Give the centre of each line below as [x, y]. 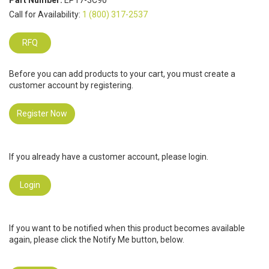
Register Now [42, 114]
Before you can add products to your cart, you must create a [122, 74]
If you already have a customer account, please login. [109, 157]
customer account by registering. [71, 86]
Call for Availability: [46, 15]
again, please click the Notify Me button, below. [97, 240]
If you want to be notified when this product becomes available [127, 228]
